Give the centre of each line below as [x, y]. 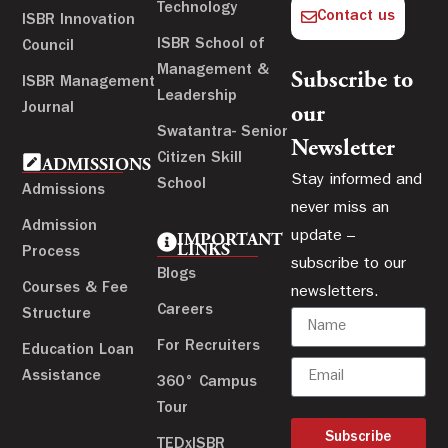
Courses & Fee [75, 289]
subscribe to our [349, 265]
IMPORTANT [229, 241]
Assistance [62, 377]
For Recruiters [208, 347]
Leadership [196, 97]
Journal [48, 109]
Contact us [356, 17]
